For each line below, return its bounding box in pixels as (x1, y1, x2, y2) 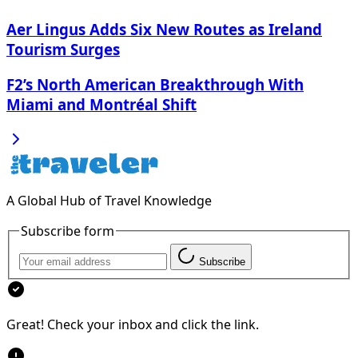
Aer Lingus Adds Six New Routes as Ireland (6, 19, 322, 40)
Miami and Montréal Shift (6, 93, 197, 114)
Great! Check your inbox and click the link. (6, 316, 259, 334)
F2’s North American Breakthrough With (6, 74, 304, 94)
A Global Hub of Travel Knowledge (6, 191, 212, 209)
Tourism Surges (6, 39, 120, 60)
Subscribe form (21, 221, 114, 240)
